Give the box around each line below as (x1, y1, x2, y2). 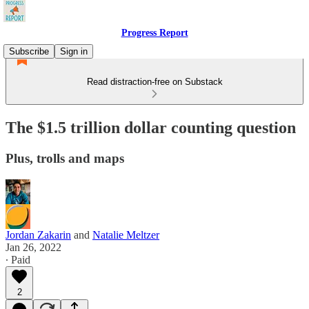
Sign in (60, 46, 88, 57)
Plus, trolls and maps (6, 150, 124, 166)
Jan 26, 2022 (6, 241, 61, 253)
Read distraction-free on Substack (86, 77, 223, 87)
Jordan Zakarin (6, 228, 71, 241)
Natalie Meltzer (92, 228, 159, 241)
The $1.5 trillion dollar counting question (6, 118, 296, 137)
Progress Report (121, 28, 188, 38)
